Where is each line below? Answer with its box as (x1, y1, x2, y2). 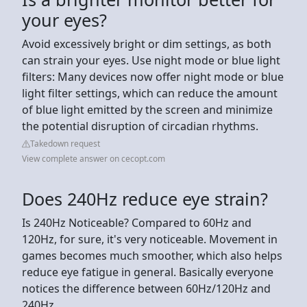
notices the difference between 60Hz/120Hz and (22, 280, 271, 296)
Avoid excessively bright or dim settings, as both (22, 36, 271, 51)
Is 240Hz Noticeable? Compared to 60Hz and (22, 214, 251, 230)
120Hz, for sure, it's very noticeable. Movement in (22, 231, 278, 247)
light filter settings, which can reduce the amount (22, 85, 278, 101)
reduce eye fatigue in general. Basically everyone (22, 264, 273, 280)
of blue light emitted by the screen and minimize (22, 101, 273, 117)
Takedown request (30, 137, 100, 149)
